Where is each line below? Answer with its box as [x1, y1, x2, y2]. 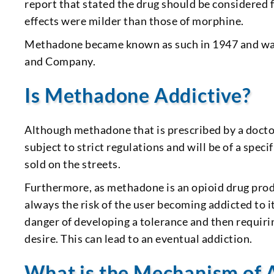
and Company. [24, 54, 96, 68]
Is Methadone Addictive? [24, 83, 251, 107]
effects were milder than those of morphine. [24, 13, 244, 28]
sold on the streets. [24, 157, 121, 171]
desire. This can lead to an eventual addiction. [24, 231, 253, 245]
